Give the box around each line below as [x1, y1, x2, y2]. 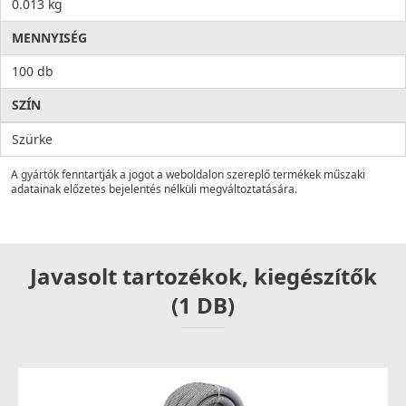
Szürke [12, 130, 53, 148]
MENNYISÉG [12, 28, 87, 46]
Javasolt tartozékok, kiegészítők [29, 260, 377, 291]
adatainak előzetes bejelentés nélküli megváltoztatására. [11, 180, 297, 197]
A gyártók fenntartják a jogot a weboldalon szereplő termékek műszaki [11, 166, 365, 182]
